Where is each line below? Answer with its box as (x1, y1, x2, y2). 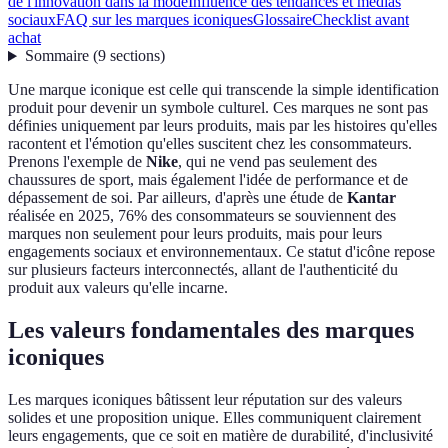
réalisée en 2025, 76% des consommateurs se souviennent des (8, 207, 396, 225)
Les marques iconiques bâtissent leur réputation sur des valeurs (8, 391, 402, 409)
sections (109, 47, 160, 65)
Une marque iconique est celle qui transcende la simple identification (8, 81, 439, 99)
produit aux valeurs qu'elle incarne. (8, 279, 228, 297)
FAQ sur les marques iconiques (56, 11, 253, 29)
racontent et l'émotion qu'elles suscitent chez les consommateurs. (8, 135, 412, 153)
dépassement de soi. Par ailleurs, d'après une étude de (8, 189, 347, 207)
